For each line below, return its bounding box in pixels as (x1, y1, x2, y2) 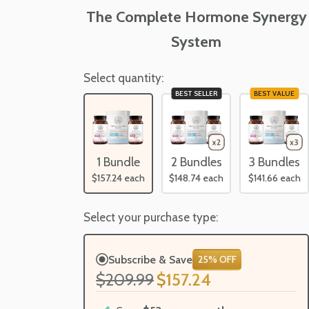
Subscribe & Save (108, 252, 192, 266)
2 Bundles (170, 154, 222, 170)
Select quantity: (83, 71, 163, 85)
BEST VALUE (254, 89, 295, 98)
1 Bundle (97, 154, 140, 170)
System (171, 32, 221, 51)
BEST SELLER (175, 89, 217, 98)
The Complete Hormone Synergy (86, 8, 307, 26)
